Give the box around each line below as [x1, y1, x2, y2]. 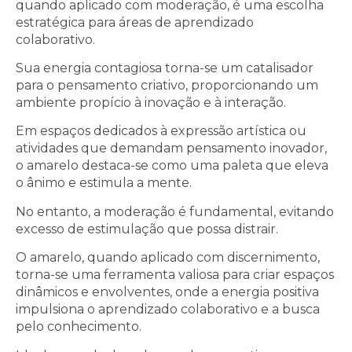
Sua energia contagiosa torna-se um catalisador [16, 60, 313, 75]
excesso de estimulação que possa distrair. [16, 221, 281, 236]
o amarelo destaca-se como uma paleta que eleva [16, 158, 328, 174]
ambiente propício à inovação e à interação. [16, 94, 286, 110]
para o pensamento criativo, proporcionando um [16, 77, 318, 93]
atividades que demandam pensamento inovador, [16, 141, 327, 156]
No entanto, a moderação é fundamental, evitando [16, 203, 334, 219]
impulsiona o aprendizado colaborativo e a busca [16, 302, 320, 317]
